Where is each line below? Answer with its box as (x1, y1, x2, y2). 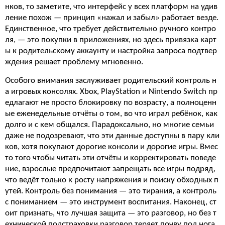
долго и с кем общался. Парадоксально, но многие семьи (5, 121, 214, 129)
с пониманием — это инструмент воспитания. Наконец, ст (5, 198, 216, 206)
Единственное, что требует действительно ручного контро (5, 25, 216, 33)
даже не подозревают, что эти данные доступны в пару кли (5, 132, 219, 140)
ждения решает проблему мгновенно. (5, 58, 143, 66)
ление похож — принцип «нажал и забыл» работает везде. (5, 14, 218, 22)
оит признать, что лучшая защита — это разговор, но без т (5, 209, 216, 217)
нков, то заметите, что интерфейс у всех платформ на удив (5, 3, 217, 11)
